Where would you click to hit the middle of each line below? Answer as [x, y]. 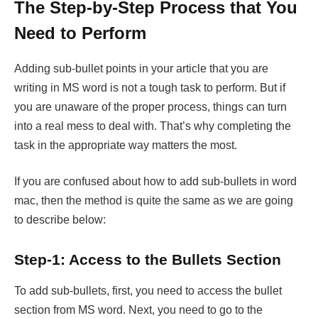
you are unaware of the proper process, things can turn [150, 106]
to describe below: [60, 220]
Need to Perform [80, 33]
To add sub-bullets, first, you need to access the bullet [148, 291]
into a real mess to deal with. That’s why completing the [153, 126]
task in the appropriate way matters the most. [126, 145]
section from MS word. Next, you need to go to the [138, 310]
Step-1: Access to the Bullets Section [148, 259]
